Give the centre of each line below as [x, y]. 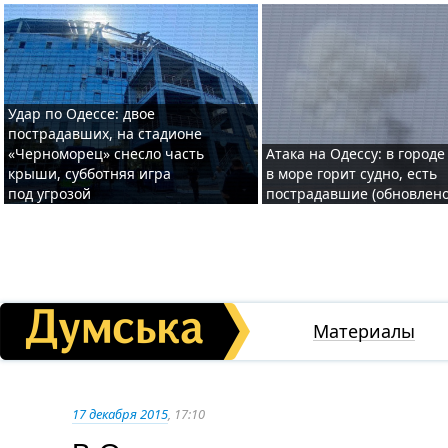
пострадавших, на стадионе [105, 133]
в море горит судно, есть [351, 173]
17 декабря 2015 [120, 414]
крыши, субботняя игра [89, 173]
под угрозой [49, 193]
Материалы [364, 331]
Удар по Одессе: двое [81, 113]
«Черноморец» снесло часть [106, 153]
